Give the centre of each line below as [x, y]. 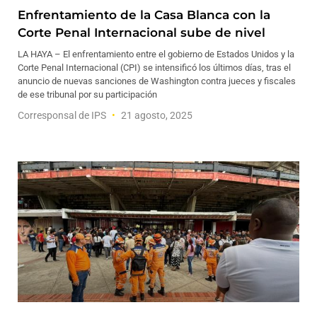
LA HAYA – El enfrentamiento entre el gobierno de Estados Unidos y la [156, 54]
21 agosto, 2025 [156, 115]
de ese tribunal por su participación [87, 94]
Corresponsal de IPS [63, 115]
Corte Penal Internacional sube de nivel [142, 33]
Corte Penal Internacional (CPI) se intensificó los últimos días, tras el [154, 68]
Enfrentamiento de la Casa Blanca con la [144, 15]
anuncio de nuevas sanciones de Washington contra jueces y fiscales [157, 81]
